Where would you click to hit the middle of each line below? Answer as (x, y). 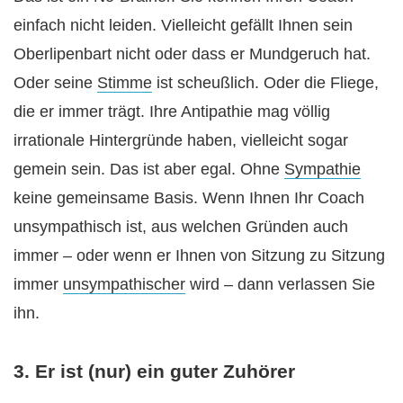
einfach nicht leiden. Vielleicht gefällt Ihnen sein (183, 25)
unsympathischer (124, 284)
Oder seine (55, 82)
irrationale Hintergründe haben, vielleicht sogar (181, 140)
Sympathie (322, 169)
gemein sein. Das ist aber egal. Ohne (149, 169)
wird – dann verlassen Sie (280, 284)
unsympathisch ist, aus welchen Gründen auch (181, 226)
